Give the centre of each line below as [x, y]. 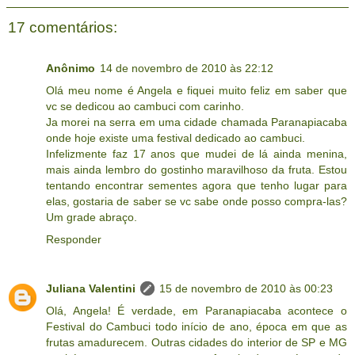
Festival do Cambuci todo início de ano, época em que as [197, 327]
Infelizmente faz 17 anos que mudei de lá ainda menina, [197, 154]
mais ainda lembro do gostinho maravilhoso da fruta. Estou [197, 170]
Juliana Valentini [91, 289]
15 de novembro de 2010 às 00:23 [246, 289]
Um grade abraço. [92, 218]
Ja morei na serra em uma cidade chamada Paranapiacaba [197, 122]
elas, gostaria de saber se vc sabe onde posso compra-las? [197, 202]
